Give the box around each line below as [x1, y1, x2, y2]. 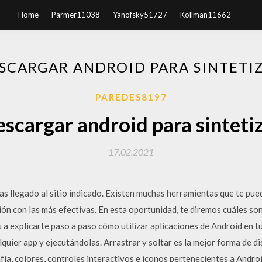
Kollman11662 [180, 10, 231, 19]
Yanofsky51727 [113, 10, 167, 19]
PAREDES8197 [95, 92, 167, 102]
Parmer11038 [51, 10, 100, 19]
